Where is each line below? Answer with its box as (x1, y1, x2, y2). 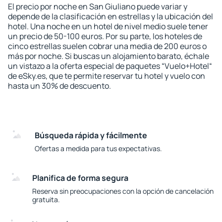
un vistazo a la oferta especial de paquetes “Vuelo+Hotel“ (8, 60, 212, 71)
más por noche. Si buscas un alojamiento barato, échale (8, 51, 209, 61)
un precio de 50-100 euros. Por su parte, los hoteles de (8, 31, 202, 42)
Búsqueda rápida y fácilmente (35, 130, 147, 141)
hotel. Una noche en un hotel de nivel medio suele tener (8, 21, 208, 32)
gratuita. (32, 195, 60, 204)
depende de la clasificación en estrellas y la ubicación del (8, 11, 213, 22)
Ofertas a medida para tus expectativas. (35, 144, 162, 153)
